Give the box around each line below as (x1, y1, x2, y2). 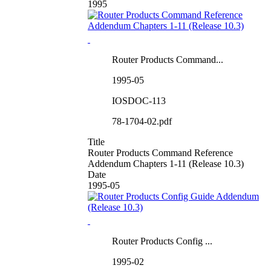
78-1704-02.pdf (112, 116, 172, 126)
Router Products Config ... (112, 235, 212, 246)
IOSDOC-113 (112, 95, 166, 106)
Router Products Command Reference (88, 147, 233, 158)
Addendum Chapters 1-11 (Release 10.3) (88, 158, 244, 169)
